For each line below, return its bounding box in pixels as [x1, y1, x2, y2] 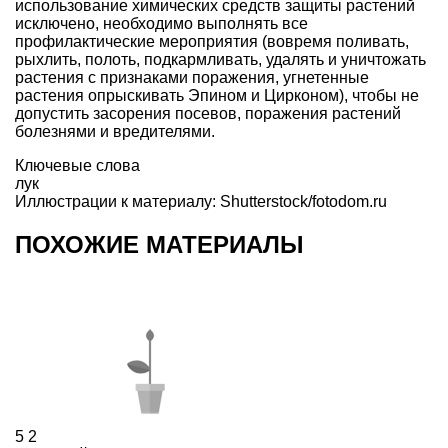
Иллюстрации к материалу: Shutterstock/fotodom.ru [15, 192, 387, 210]
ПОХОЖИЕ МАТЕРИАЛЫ [15, 230, 304, 258]
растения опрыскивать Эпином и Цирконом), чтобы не [15, 86, 419, 104]
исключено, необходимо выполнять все [15, 14, 308, 32]
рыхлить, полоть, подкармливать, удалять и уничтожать [15, 50, 426, 68]
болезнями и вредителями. [15, 122, 219, 140]
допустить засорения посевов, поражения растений [15, 104, 401, 122]
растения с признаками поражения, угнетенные [15, 68, 369, 86]
